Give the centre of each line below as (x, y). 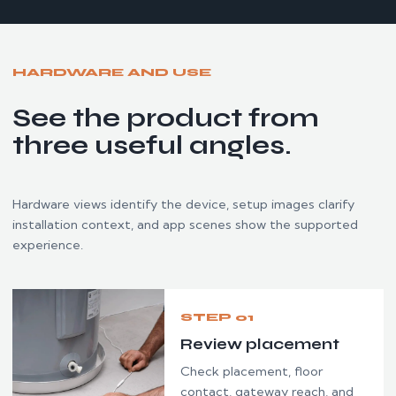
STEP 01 (217, 316)
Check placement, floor (252, 371)
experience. (48, 244)
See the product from (166, 118)
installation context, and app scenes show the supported (185, 224)
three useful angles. (152, 145)
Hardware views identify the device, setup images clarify (183, 204)
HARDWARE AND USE (112, 72)
